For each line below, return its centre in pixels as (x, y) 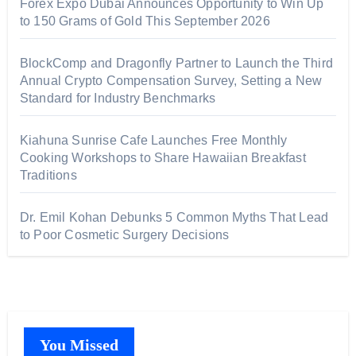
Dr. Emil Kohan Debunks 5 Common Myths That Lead (174, 217)
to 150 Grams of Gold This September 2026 (145, 21)
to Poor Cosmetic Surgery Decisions (124, 234)
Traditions (48, 175)
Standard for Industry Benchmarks (118, 98)
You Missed (79, 344)
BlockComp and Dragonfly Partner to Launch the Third (176, 63)
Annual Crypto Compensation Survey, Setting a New (171, 80)
